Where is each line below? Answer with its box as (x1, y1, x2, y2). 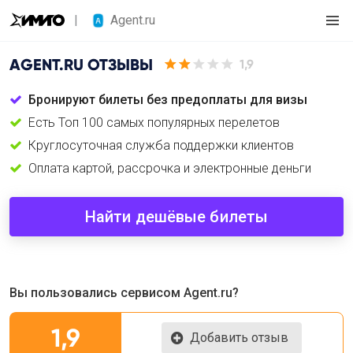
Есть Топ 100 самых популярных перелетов (28, 115, 280, 130)
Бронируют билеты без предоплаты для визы (28, 92, 307, 107)
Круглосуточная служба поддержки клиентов (28, 138, 294, 153)
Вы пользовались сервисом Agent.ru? (9, 285, 239, 300)
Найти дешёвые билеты (85, 207, 268, 226)
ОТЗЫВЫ (84, 54, 153, 74)
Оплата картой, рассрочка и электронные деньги (28, 161, 311, 176)
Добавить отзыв (190, 330, 289, 345)
